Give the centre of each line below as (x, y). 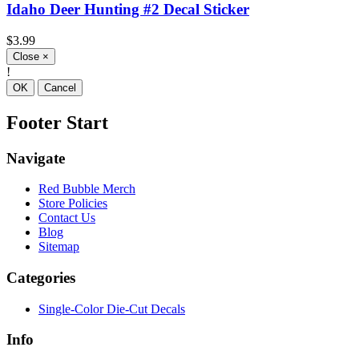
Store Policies (73, 204)
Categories (41, 278)
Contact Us (67, 218)
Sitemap (59, 247)
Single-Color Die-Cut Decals (112, 309)
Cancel (60, 87)
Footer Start (57, 122)
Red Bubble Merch (87, 189)
